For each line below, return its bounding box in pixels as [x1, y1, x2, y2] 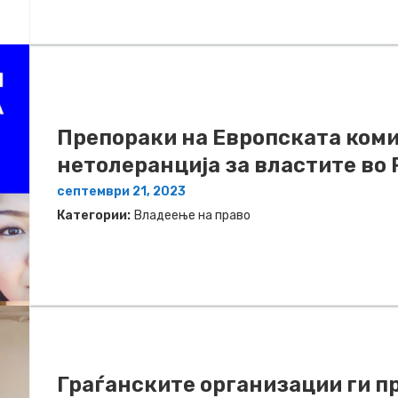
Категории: [57, 207, 131, 223]
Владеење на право [134, 207, 251, 223]
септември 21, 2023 [57, 183, 186, 199]
